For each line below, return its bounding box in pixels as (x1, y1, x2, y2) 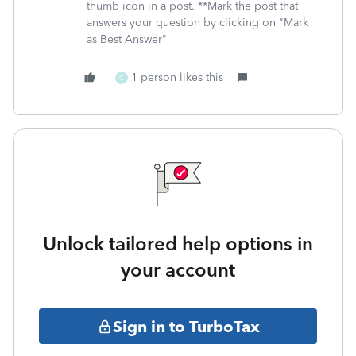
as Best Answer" (87, 33, 167, 46)
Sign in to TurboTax (112, 316, 260, 336)
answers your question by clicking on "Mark (87, 16, 308, 29)
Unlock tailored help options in (43, 232, 313, 255)
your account (121, 258, 235, 281)
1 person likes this (131, 71, 223, 84)
